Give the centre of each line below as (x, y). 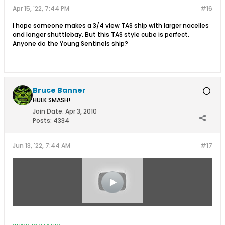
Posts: (42, 120)
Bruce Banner (59, 90)
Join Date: (48, 111)
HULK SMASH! (51, 100)
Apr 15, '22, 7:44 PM (41, 8)
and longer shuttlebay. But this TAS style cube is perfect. (101, 34)
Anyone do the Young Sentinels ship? (70, 43)
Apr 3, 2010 (81, 111)
